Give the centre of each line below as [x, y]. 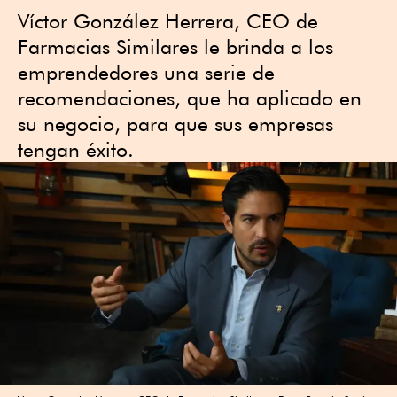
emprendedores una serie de [146, 72]
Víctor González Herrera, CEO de [168, 21]
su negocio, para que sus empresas [175, 124]
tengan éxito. [76, 149]
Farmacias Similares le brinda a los [175, 47]
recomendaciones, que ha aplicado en [190, 98]
